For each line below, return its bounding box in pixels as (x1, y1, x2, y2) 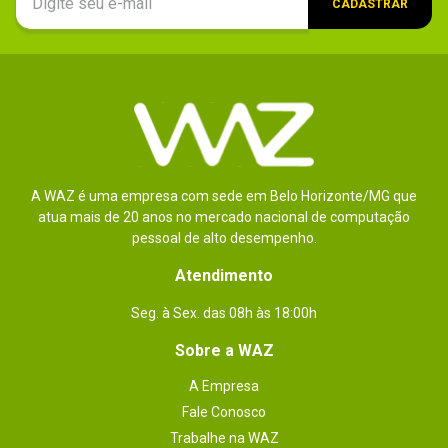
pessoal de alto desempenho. (131, 230, 317, 246)
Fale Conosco (182, 404, 266, 420)
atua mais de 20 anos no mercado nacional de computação (38, 209, 410, 225)
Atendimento (175, 266, 273, 285)
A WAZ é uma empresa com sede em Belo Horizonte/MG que (31, 188, 417, 204)
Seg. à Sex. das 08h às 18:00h (131, 305, 317, 321)
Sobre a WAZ (174, 341, 274, 360)
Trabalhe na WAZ (169, 430, 279, 446)
